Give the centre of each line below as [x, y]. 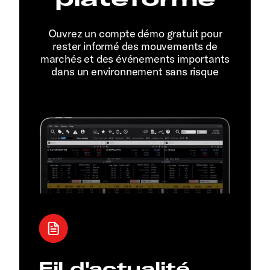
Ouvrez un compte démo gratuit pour [135, 33]
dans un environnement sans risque [135, 71]
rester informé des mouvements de [135, 46]
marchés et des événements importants [135, 58]
